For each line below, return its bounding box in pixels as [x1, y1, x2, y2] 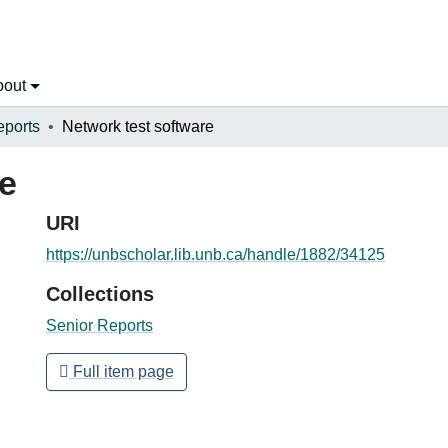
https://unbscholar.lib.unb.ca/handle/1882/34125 [46, 245, 385, 263]
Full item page [69, 362, 174, 380]
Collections [46, 282, 154, 305]
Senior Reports [46, 316, 153, 334]
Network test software [62, 117, 214, 135]
